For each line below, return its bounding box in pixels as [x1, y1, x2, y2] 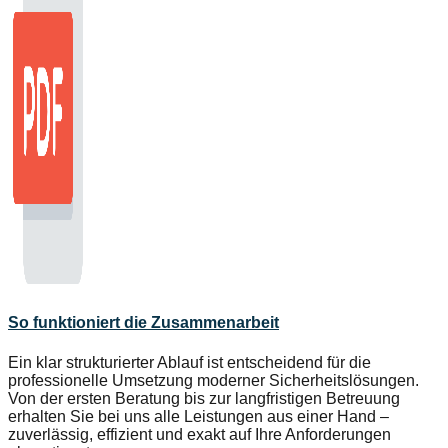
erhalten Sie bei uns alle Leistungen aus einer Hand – [8, 407, 389, 425]
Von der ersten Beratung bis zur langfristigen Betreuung [8, 389, 400, 407]
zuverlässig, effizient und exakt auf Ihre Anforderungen [8, 425, 391, 443]
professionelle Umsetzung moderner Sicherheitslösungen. [8, 371, 419, 389]
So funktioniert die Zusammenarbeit [8, 313, 279, 331]
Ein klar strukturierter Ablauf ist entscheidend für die [8, 353, 371, 371]
